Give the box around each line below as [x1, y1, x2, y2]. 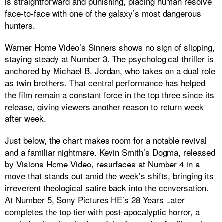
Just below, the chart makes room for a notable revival [5, 133, 207, 146]
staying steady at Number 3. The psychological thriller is [5, 52, 214, 65]
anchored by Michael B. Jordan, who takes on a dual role [5, 64, 215, 77]
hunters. [5, 18, 35, 31]
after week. [5, 111, 46, 124]
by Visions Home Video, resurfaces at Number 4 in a [5, 157, 200, 170]
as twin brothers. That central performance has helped [5, 76, 205, 89]
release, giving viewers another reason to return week [5, 100, 204, 112]
